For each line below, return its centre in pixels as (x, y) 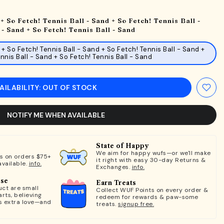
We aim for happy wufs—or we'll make (153, 153)
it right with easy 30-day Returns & (151, 160)
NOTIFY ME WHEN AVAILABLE (56, 115)
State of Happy (122, 145)
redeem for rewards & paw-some (147, 197)
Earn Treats (116, 182)
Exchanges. (114, 167)
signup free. (136, 204)
